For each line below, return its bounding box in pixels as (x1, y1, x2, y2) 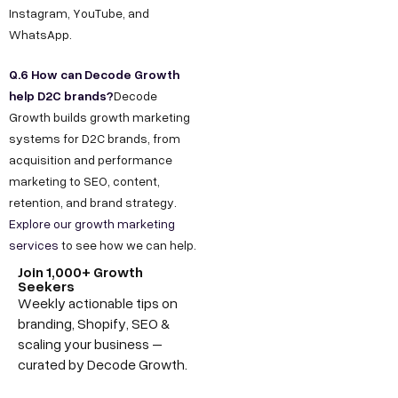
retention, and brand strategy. (9, 194, 177, 211)
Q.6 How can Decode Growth (9, 65, 179, 84)
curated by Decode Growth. (18, 354, 187, 375)
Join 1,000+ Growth (18, 261, 143, 283)
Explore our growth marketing (9, 215, 175, 233)
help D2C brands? (9, 86, 114, 106)
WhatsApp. (9, 26, 72, 44)
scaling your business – (18, 334, 163, 354)
